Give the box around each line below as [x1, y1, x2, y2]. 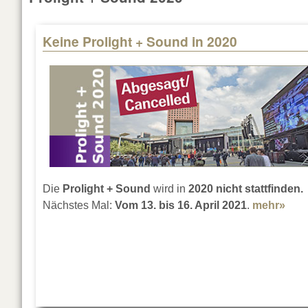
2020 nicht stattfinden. [188, 183, 303, 195]
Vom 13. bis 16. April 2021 [115, 199, 247, 212]
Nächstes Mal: [43, 199, 115, 212]
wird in [151, 183, 188, 195]
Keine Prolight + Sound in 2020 [43, 32, 237, 52]
